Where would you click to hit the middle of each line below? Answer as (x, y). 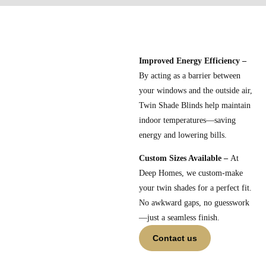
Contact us (175, 238)
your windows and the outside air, (196, 90)
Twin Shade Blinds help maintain (195, 105)
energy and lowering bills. (183, 135)
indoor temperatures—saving (187, 120)
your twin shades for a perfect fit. (195, 188)
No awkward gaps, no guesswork (194, 202)
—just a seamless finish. (179, 217)
